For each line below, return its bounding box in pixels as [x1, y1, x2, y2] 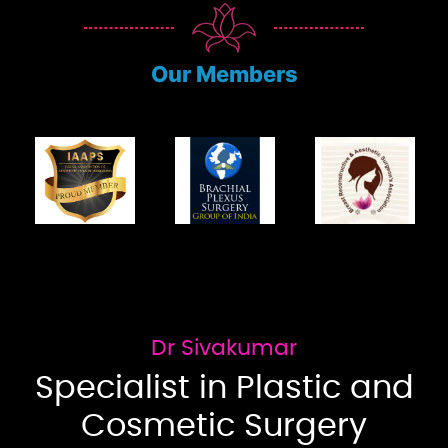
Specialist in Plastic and [34, 371, 414, 404]
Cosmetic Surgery [81, 409, 367, 442]
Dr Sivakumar [151, 336, 297, 359]
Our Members [150, 60, 298, 87]
